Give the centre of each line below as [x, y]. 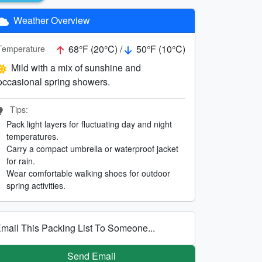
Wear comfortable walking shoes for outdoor [88, 173]
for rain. [21, 161]
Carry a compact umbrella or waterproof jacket [92, 148]
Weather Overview [51, 20]
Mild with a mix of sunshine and [76, 67]
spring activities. [36, 185]
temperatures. [32, 136]
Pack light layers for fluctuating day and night [89, 124]
